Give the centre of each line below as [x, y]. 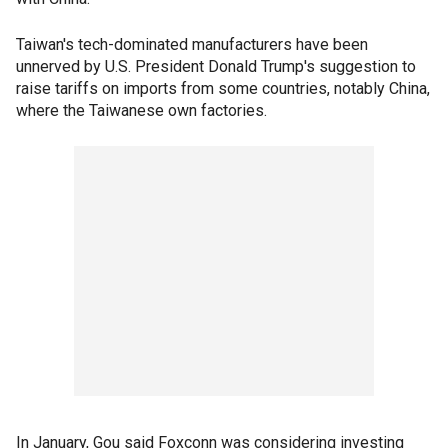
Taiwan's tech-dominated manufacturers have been [192, 45]
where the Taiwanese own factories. [141, 111]
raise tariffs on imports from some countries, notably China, [223, 89]
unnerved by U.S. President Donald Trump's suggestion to [216, 67]
